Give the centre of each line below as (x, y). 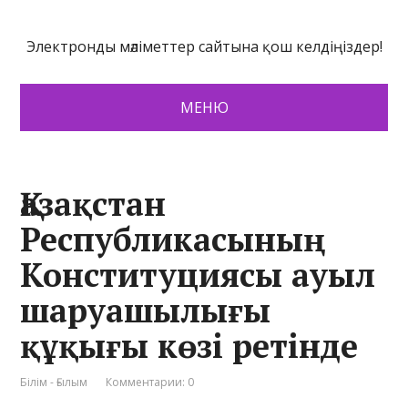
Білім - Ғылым (54, 382)
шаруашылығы (146, 310)
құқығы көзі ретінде (189, 346)
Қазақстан (93, 204)
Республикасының (173, 239)
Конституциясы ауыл (198, 275)
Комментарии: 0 (150, 382)
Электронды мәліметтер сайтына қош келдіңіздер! (204, 46)
